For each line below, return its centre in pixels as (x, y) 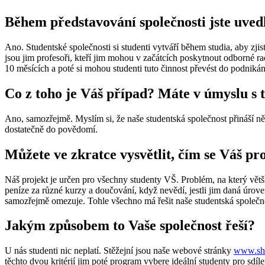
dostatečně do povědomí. (51, 129)
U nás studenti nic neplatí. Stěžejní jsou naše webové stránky (119, 251)
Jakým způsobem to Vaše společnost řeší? (130, 226)
